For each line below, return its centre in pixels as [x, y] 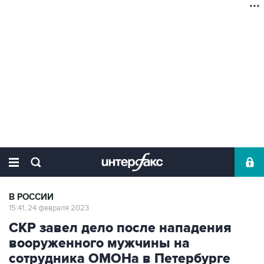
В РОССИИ [31, 197]
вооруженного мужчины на [99, 243]
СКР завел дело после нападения [120, 228]
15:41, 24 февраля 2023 [49, 208]
